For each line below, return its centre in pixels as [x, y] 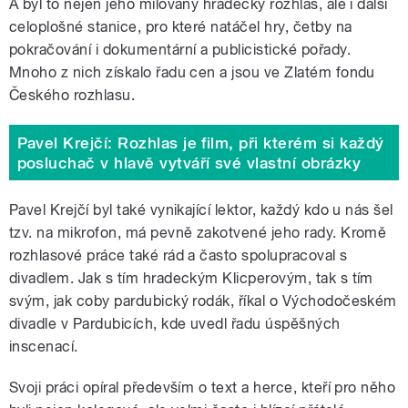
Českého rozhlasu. [72, 96]
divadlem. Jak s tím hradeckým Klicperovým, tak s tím [191, 279]
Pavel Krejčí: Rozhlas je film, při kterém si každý [200, 143]
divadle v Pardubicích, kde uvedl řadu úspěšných [175, 324]
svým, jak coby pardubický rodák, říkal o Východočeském [203, 301]
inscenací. [44, 347]
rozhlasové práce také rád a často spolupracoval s [178, 256]
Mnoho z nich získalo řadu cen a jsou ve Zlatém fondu [192, 73]
